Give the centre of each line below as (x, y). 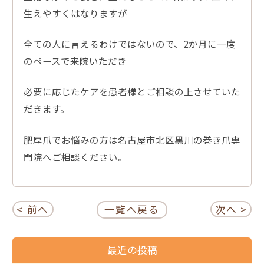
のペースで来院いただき (75, 61)
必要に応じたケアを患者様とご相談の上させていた (132, 92)
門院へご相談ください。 (75, 156)
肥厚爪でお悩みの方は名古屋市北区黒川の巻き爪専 (132, 139)
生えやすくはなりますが (75, 13)
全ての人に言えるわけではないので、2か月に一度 (129, 44)
